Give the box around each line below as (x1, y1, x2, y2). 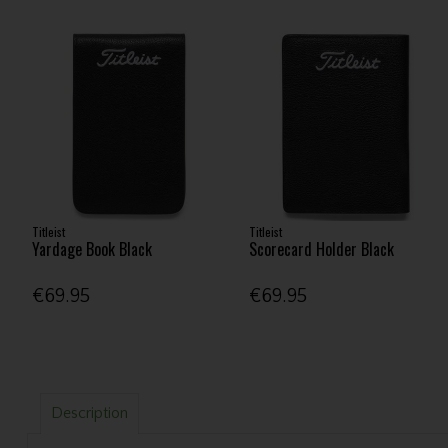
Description (50, 404, 128, 423)
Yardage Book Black (31, 237, 152, 261)
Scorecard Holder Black (249, 237, 395, 261)
